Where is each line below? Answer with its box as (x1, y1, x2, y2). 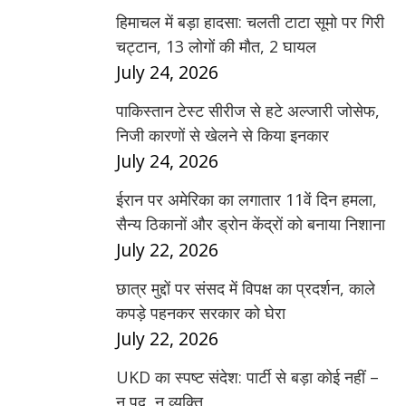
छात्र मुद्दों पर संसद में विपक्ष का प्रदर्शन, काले (116, 276, 375, 299)
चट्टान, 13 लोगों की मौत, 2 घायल (116, 34, 316, 57)
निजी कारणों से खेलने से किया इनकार (116, 123, 329, 146)
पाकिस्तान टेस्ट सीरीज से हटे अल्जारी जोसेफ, (116, 99, 380, 121)
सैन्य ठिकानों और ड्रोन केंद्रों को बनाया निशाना (116, 212, 385, 235)
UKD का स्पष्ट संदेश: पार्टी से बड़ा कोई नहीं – (116, 365, 379, 388)
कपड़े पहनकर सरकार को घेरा (116, 301, 285, 324)
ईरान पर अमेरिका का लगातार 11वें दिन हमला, (116, 188, 377, 210)
